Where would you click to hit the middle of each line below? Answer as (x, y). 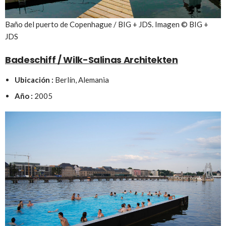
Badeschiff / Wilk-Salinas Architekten (92, 60)
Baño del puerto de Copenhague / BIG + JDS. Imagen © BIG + (107, 24)
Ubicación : (34, 79)
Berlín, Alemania (81, 79)
